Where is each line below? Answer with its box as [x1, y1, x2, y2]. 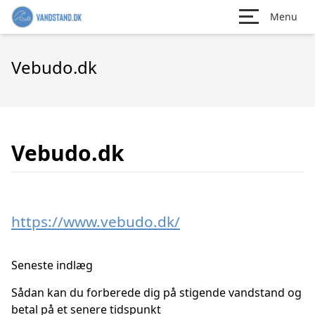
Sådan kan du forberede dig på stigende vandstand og [11, 285, 302, 300]
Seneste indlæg [11, 257, 93, 273]
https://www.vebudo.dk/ [11, 212, 180, 231]
